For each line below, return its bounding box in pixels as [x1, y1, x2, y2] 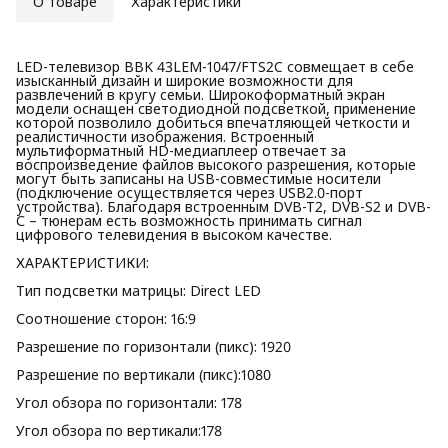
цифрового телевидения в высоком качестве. [16, 224, 332, 244]
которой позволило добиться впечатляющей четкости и [16, 112, 410, 132]
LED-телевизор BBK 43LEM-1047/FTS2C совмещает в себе [16, 56, 414, 76]
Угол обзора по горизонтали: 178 [16, 392, 242, 412]
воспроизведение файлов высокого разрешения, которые [16, 154, 416, 174]
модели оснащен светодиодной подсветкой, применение [16, 98, 416, 118]
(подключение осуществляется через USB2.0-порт [16, 182, 363, 202]
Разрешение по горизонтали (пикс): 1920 [16, 336, 291, 356]
